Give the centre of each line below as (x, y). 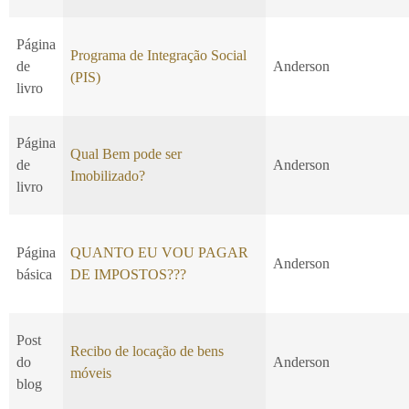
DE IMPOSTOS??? (128, 275)
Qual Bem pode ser (126, 154)
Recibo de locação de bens (147, 351)
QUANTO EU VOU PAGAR (159, 253)
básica (34, 275)
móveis (91, 373)
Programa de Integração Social (158, 56)
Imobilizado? (108, 176)
